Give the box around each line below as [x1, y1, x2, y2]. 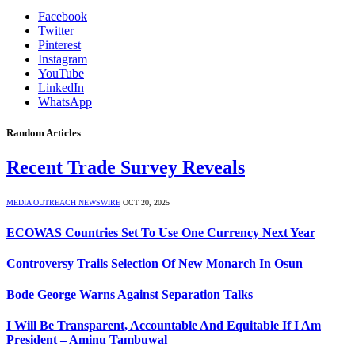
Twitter [38, 24, 74, 37]
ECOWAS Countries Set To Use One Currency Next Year [6, 225, 315, 239]
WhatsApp [38, 95, 92, 109]
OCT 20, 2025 [123, 198, 170, 208]
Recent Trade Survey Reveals [6, 157, 245, 178]
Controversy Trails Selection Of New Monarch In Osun [6, 256, 303, 270]
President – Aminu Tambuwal [6, 333, 167, 347]
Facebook [38, 10, 87, 23]
